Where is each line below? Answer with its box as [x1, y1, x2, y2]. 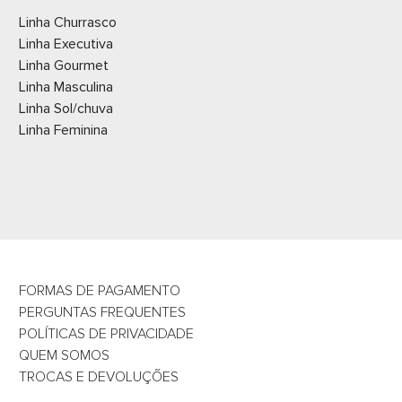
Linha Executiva [18, 35, 113, 54]
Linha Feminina [18, 121, 108, 140]
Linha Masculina [18, 78, 113, 97]
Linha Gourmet [18, 57, 109, 75]
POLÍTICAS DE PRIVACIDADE [18, 325, 194, 344]
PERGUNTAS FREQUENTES [18, 303, 186, 322]
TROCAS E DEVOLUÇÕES [18, 368, 179, 387]
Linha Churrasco [18, 13, 117, 32]
